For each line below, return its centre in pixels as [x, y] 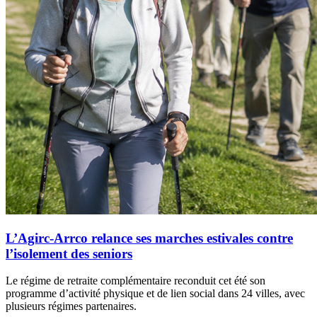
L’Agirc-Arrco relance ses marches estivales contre [149, 238]
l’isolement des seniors [69, 253]
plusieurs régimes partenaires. [71, 306]
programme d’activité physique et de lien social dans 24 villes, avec [155, 294]
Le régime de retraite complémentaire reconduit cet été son [136, 281]
